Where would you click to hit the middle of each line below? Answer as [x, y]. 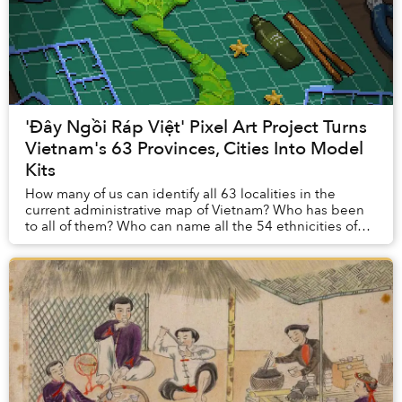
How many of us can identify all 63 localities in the [180, 194]
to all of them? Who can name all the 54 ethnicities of [191, 227]
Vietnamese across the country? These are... [162, 243]
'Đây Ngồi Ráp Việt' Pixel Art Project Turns [196, 127]
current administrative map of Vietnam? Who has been [195, 210]
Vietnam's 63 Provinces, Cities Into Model [194, 149]
